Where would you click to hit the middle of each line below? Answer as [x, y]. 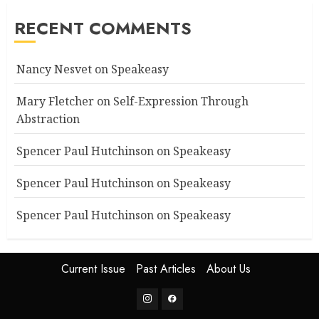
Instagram [168, 297]
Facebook [191, 297]
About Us [229, 268]
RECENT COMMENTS [103, 28]
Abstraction [48, 119]
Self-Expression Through [181, 101]
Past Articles [166, 268]
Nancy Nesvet [54, 69]
